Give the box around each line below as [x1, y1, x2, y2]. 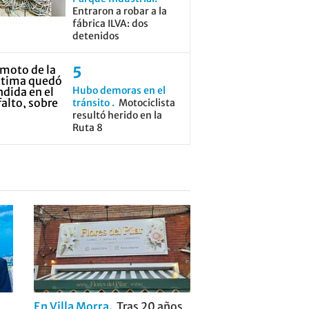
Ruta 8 [72, 121, 103, 134]
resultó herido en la [72, 109, 162, 121]
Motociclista [118, 97, 175, 109]
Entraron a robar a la [72, 5, 167, 17]
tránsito [72, 97, 112, 109]
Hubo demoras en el [72, 84, 166, 97]
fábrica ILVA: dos [72, 17, 148, 30]
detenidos [72, 30, 119, 42]
